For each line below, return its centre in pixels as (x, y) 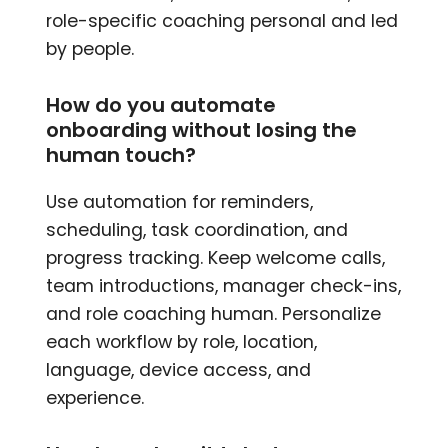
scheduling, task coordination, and (197, 230)
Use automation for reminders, (180, 202)
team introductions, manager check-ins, (224, 286)
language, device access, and (179, 370)
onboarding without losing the (202, 130)
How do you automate (161, 105)
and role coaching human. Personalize (214, 314)
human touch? (121, 155)
